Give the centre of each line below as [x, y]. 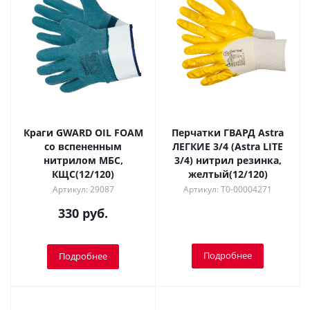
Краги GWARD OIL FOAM [83, 133]
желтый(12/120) [228, 174]
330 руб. [83, 213]
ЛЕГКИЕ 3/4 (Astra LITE [228, 146]
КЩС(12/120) [83, 174]
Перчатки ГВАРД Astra [228, 133]
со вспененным [83, 146]
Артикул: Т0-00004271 [228, 189]
